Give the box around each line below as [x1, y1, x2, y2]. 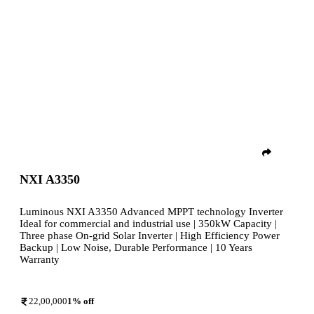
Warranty [20, 254, 60, 266]
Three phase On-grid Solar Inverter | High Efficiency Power [20, 230, 280, 242]
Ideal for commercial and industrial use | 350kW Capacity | [20, 218, 277, 230]
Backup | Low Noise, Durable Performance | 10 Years [20, 242, 252, 254]
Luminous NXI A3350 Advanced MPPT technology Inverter [20, 206, 283, 218]
